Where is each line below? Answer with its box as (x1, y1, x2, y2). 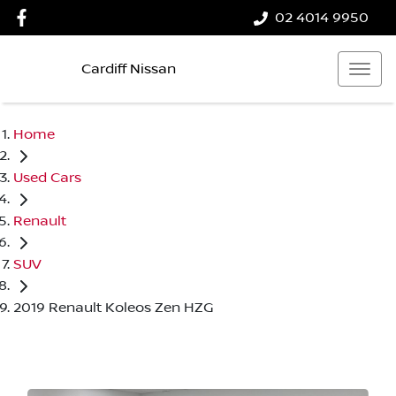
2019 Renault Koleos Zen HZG (13, 299, 214, 316)
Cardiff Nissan (81, 60, 176, 77)
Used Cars (13, 169, 81, 186)
